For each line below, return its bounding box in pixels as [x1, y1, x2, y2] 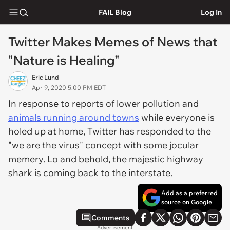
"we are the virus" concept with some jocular [8, 139, 199, 151]
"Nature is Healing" [8, 52, 120, 68]
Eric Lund [32, 73, 59, 81]
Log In [201, 7, 222, 17]
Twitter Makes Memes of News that [8, 34, 218, 49]
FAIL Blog [98, 7, 131, 17]
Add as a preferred [161, 189, 218, 197]
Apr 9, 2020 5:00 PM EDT [32, 84, 106, 91]
